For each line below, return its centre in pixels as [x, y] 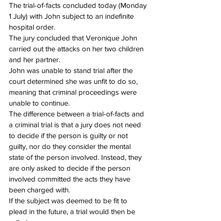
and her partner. [35, 60]
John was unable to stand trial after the [72, 71]
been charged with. [39, 190]
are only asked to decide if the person [71, 168]
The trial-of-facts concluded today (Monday [79, 5]
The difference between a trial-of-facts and [77, 114]
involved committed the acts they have [71, 179]
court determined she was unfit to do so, [74, 81]
